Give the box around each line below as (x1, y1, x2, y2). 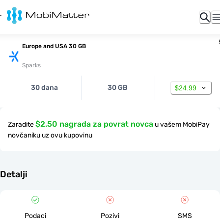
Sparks (22, 62, 41, 69)
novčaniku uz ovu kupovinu (8, 131, 92, 139)
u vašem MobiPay (155, 120, 210, 129)
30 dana (31, 83, 58, 92)
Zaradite (8, 120, 34, 129)
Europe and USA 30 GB (22, 43, 86, 50)
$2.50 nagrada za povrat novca (35, 119, 153, 129)
